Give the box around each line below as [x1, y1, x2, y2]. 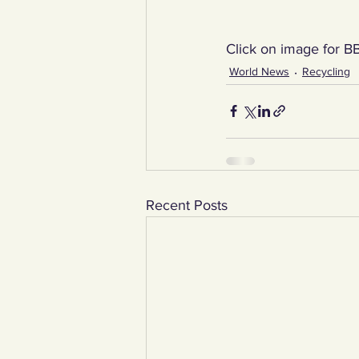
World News [229, 65, 289, 79]
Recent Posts [146, 196, 228, 213]
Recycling [302, 65, 350, 79]
